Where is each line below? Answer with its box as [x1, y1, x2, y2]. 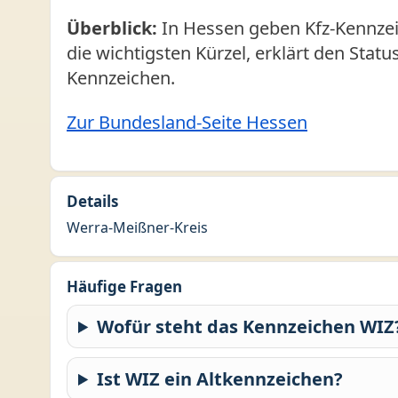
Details [67, 191, 118, 211]
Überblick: [67, 16, 157, 40]
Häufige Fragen [67, 276, 182, 297]
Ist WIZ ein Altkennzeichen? [97, 367, 344, 391]
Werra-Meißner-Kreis [67, 218, 208, 237]
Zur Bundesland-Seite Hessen [67, 110, 307, 134]
